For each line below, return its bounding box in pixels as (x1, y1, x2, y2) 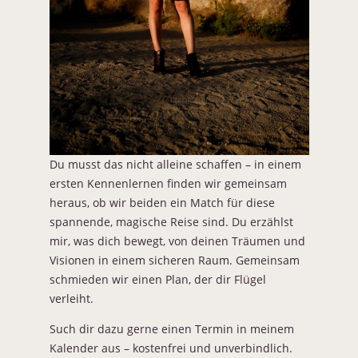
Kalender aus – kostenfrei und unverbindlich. (49, 340, 292, 356)
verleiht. (49, 290, 93, 306)
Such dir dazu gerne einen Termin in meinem (49, 321, 294, 337)
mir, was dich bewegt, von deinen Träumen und (49, 233, 305, 249)
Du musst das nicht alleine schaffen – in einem (49, 156, 301, 172)
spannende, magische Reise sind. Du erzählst (49, 213, 293, 229)
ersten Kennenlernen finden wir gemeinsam (49, 175, 287, 191)
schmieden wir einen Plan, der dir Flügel (49, 271, 266, 287)
